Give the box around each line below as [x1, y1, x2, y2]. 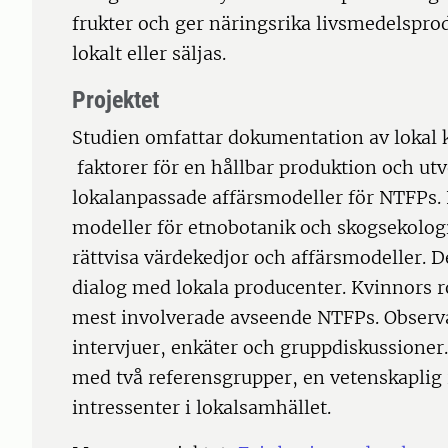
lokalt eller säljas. [72, 42, 226, 66]
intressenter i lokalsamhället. [72, 396, 331, 420]
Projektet [72, 86, 159, 115]
